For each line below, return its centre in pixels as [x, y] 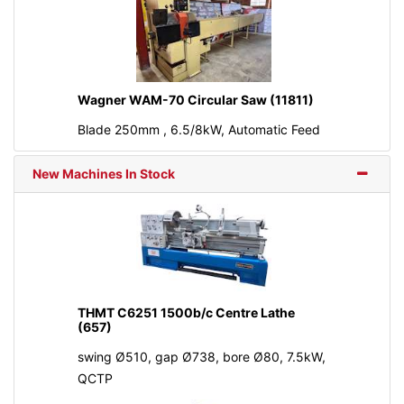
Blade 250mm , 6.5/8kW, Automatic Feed [198, 130]
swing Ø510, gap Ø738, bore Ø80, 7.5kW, [201, 356]
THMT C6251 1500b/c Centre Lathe [186, 312]
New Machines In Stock [104, 174]
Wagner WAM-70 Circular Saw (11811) [195, 100]
